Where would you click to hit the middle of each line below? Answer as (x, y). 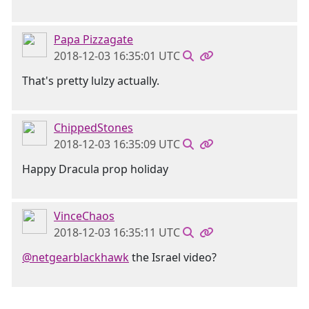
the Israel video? (173, 257)
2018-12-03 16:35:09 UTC (117, 144)
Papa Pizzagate (93, 39)
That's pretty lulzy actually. (91, 81)
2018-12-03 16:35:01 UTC (117, 56)
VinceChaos (84, 216)
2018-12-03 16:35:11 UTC (117, 232)
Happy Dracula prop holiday (95, 169)
